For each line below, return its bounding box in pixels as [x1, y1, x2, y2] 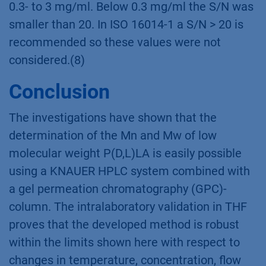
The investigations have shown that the [9, 110, 217, 125]
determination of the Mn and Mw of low [9, 128, 217, 142]
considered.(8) [9, 52, 85, 67]
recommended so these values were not [9, 34, 221, 49]
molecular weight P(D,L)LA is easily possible [9, 145, 242, 160]
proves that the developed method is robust [9, 217, 239, 232]
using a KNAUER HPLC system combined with [9, 163, 250, 178]
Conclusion [9, 79, 110, 103]
